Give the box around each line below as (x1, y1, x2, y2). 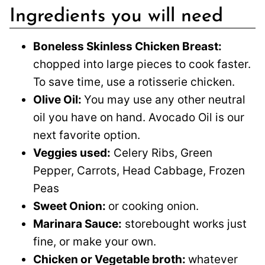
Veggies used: (33, 146, 111, 160)
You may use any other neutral (84, 93, 245, 107)
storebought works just (122, 217, 247, 231)
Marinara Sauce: (33, 217, 122, 231)
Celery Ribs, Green (111, 146, 212, 160)
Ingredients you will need (9, 7, 223, 27)
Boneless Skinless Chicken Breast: (33, 40, 222, 54)
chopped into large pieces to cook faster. (33, 57, 251, 72)
